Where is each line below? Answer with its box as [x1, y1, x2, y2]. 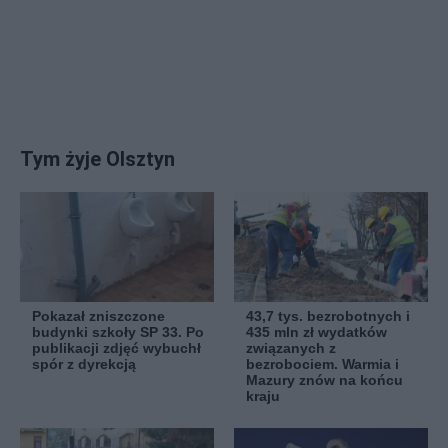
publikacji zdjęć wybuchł [32, 340, 201, 357]
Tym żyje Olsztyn [20, 146, 175, 171]
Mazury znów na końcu [246, 372, 403, 389]
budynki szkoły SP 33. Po [32, 324, 204, 341]
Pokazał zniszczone [32, 308, 165, 325]
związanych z [246, 340, 336, 357]
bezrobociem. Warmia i [246, 356, 399, 373]
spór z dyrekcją [32, 356, 136, 373]
